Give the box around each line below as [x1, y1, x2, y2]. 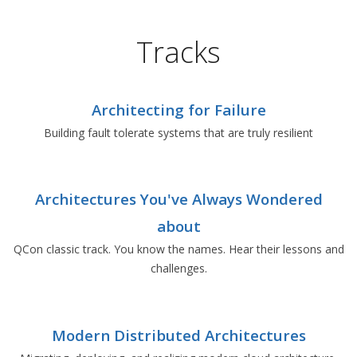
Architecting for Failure [91, 99, 266, 120]
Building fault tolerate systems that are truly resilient [44, 124, 313, 140]
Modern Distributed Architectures [51, 325, 306, 346]
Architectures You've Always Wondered [34, 189, 323, 210]
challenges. [150, 261, 207, 277]
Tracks [136, 32, 221, 72]
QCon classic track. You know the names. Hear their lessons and [13, 241, 344, 257]
